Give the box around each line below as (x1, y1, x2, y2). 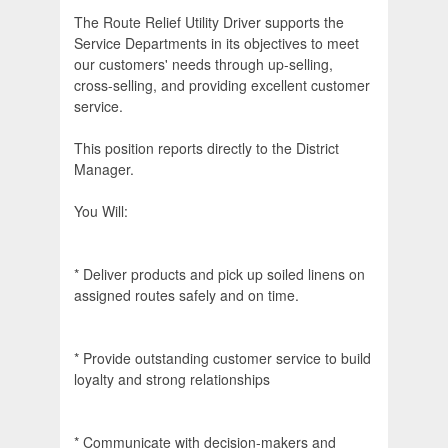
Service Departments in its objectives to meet (74, 33, 359, 54)
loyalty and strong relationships (74, 369, 270, 390)
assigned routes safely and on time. (74, 285, 299, 306)
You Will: (74, 201, 128, 222)
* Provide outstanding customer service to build (74, 348, 371, 369)
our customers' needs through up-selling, (74, 54, 333, 75)
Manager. (74, 159, 134, 180)
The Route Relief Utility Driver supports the (74, 12, 344, 33)
